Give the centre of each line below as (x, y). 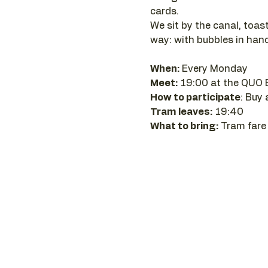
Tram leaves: (181, 112)
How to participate (195, 97)
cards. (164, 11)
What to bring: (184, 126)
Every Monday (214, 68)
